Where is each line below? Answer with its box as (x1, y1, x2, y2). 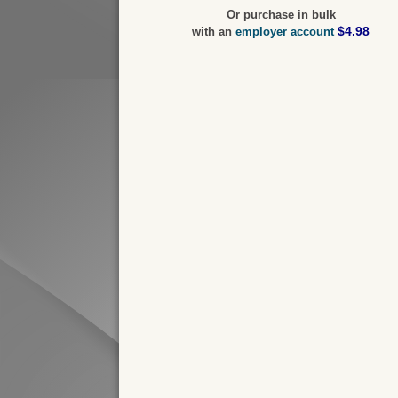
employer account (235, 25, 335, 39)
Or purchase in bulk (226, 8, 336, 22)
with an (192, 25, 236, 39)
